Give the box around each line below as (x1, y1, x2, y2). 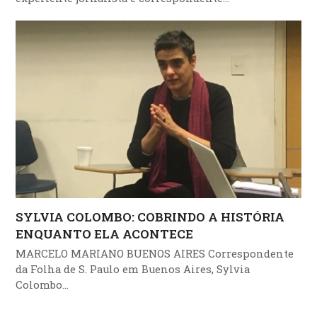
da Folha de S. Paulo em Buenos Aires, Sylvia (16, 262, 250, 276)
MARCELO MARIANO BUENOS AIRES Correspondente (16, 246, 294, 260)
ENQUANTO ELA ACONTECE (16, 225, 194, 242)
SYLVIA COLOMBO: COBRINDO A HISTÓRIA (16, 208, 285, 225)
